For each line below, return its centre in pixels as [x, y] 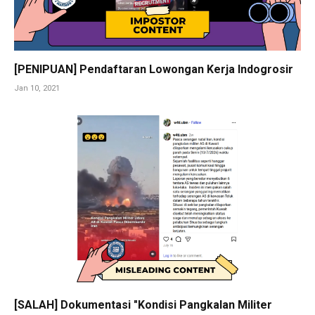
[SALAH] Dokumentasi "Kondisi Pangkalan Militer [143, 304]
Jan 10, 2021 [37, 88]
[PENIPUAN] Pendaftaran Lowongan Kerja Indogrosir [154, 69]
